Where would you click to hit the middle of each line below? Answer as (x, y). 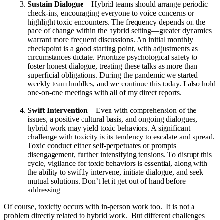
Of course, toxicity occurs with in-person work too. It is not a (99, 207)
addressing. (45, 190)
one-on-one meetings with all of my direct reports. (105, 93)
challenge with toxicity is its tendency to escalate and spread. (121, 137)
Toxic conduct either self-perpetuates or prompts (102, 146)
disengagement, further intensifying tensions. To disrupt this (120, 155)
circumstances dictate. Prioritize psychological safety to (112, 57)
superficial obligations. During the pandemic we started (113, 75)
